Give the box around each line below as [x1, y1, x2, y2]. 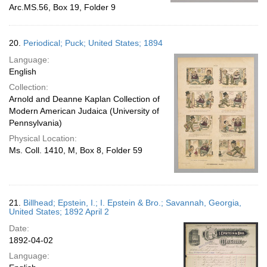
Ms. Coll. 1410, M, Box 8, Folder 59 [9, 145, 142, 155]
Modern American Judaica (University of [9, 106, 159, 116]
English [9, 67, 36, 76]
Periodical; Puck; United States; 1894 [23, 38, 163, 48]
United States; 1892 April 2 [9, 207, 109, 216]
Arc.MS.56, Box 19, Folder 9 [9, 2, 116, 12]
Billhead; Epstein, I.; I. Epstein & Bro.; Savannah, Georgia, [23, 198, 241, 207]
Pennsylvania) [9, 118, 62, 128]
